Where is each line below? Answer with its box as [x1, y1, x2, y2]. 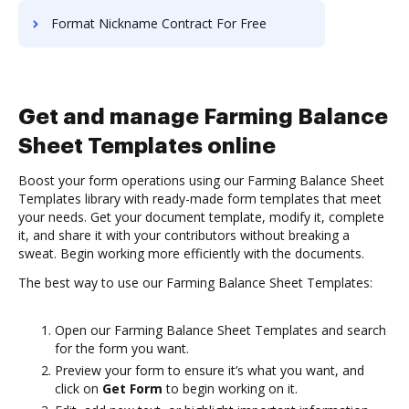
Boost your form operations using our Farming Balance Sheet [18, 172, 384, 189]
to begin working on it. [163, 380, 298, 397]
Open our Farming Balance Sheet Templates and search [55, 321, 386, 339]
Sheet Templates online [18, 135, 276, 157]
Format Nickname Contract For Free [51, 15, 267, 32]
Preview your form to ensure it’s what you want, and [55, 362, 364, 379]
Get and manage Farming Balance [18, 106, 388, 128]
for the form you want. [55, 340, 189, 357]
